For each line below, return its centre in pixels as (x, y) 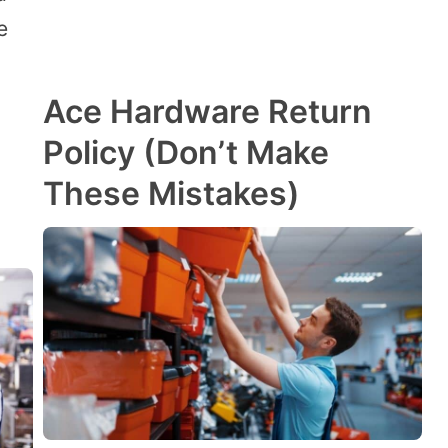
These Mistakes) (171, 194)
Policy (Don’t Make (186, 153)
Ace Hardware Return (207, 112)
